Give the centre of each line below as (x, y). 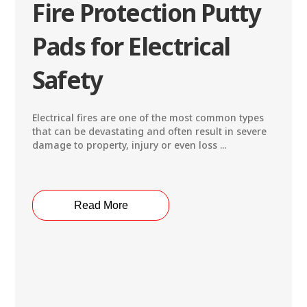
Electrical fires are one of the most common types (148, 118)
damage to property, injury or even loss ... (130, 145)
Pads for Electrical (131, 47)
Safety (67, 80)
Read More (101, 205)
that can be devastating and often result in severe (150, 132)
